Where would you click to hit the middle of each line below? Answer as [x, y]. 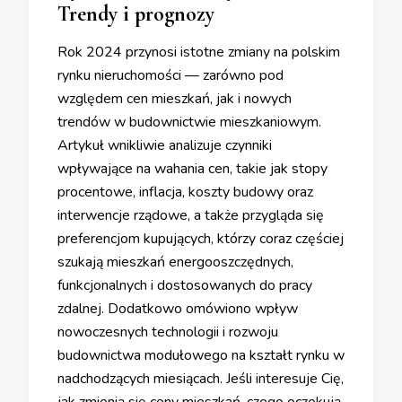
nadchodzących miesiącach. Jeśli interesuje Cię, [201, 379]
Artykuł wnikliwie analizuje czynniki [165, 146]
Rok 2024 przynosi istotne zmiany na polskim [199, 52]
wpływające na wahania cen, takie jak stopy [192, 169]
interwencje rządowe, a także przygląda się [191, 216]
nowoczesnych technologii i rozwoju [168, 332]
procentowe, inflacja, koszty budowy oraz [185, 192]
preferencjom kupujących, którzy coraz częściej [201, 239]
